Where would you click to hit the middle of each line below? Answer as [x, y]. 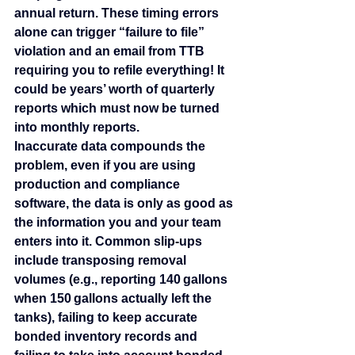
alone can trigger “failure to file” [111, 32]
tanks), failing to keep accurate [107, 318]
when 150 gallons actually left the [115, 299]
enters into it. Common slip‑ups [110, 242]
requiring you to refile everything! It [121, 71]
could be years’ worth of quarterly [116, 90]
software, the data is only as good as [125, 204]
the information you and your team [119, 223]
